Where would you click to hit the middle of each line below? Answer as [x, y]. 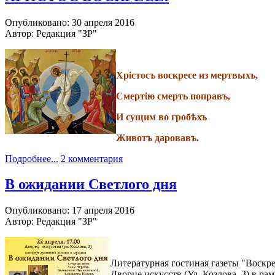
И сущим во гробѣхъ [161, 117]
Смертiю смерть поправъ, [173, 96]
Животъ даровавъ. [157, 137]
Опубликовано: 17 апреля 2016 [70, 211]
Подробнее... [32, 158]
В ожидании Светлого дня [91, 184]
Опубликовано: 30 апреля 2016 [70, 22]
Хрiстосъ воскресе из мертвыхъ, [187, 75]
